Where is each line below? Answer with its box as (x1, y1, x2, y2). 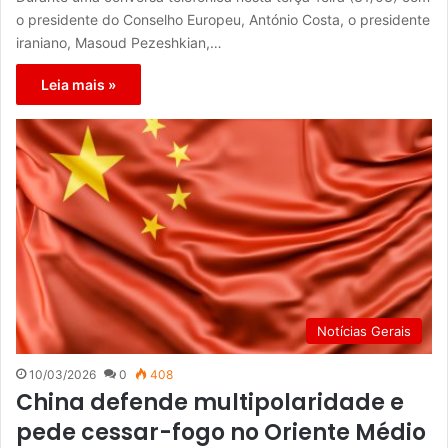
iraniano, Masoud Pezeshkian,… (16, 33, 222, 51)
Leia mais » (41, 75, 116, 93)
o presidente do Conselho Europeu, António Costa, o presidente (16, 10, 430, 28)
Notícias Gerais (317, 322, 411, 339)
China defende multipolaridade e (16, 386, 404, 418)
